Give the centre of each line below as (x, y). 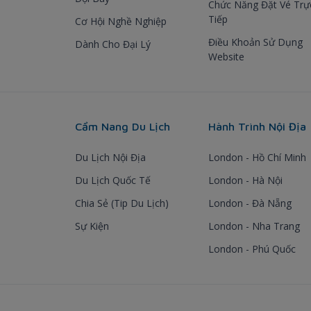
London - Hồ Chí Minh (257, 157)
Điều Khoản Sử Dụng (255, 42)
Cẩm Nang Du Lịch (123, 126)
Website (226, 56)
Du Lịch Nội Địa (110, 157)
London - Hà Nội (245, 180)
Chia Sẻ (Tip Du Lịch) (122, 203)
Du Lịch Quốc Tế (113, 180)
